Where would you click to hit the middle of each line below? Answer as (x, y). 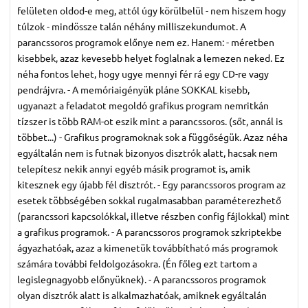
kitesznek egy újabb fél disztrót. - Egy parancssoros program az (152, 185)
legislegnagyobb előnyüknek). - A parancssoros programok (142, 279)
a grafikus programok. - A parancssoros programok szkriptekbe (150, 232)
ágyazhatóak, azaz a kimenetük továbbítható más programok (147, 248)
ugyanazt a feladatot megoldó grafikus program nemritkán (143, 106)
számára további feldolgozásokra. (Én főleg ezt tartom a (137, 264)
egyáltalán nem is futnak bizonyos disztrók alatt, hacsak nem (147, 153)
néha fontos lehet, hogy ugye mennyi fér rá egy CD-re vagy (143, 74)
